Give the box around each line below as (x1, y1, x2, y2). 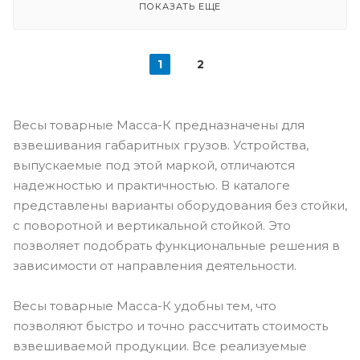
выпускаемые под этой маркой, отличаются (13, 157, 295, 173)
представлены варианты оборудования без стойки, (13, 198, 347, 213)
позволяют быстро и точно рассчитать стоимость (13, 317, 328, 333)
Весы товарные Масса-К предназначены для (13, 117, 305, 133)
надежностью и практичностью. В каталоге (13, 178, 290, 193)
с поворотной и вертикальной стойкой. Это (13, 218, 291, 233)
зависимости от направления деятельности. (13, 258, 297, 273)
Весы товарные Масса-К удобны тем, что (13, 297, 276, 313)
